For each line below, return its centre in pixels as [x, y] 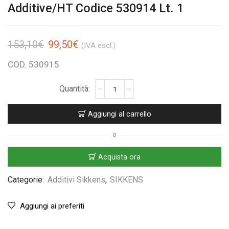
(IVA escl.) [98, 45]
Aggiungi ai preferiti [52, 206]
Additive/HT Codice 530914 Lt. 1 [96, 8]
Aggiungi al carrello [119, 114]
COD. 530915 [33, 64]
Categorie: [27, 180]
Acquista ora [119, 157]
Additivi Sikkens [76, 180]
